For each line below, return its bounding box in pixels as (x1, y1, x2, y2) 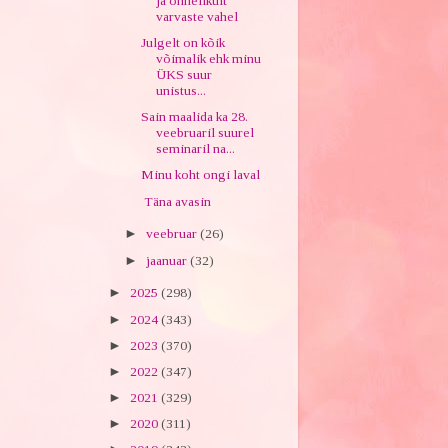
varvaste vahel (156, 9, 239, 24)
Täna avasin (141, 193, 212, 209)
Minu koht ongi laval (141, 167, 261, 183)
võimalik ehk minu (156, 51, 262, 67)
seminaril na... (156, 141, 236, 157)
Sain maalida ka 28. (141, 109, 249, 125)
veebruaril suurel (156, 125, 255, 141)
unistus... (156, 83, 207, 99)
